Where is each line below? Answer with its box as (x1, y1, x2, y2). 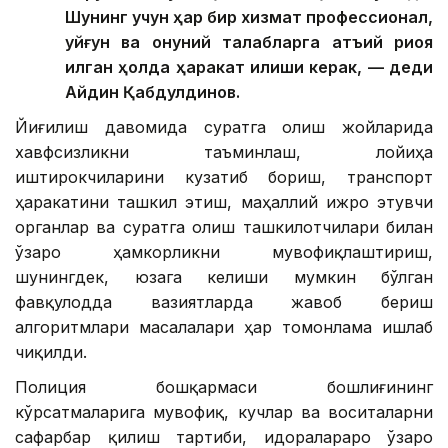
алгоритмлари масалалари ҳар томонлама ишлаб (15, 316, 433, 337)
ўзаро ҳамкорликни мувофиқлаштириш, (15, 241, 433, 262)
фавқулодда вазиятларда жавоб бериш (15, 291, 433, 312)
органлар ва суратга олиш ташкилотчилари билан (15, 216, 433, 237)
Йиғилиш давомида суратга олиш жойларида (15, 116, 433, 137)
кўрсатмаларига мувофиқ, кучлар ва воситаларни (15, 401, 433, 422)
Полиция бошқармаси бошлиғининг (15, 376, 433, 397)
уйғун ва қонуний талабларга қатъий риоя (65, 31, 433, 52)
